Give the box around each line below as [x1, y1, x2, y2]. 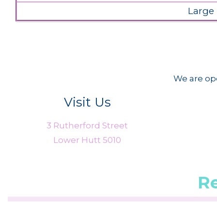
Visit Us [63, 94, 111, 110]
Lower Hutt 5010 [53, 135, 121, 145]
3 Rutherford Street [46, 121, 128, 131]
